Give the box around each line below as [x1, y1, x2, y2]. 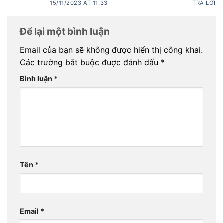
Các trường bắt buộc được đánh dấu [20, 57, 161, 68]
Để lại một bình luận [20, 25, 111, 38]
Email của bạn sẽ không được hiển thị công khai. [20, 45, 203, 55]
